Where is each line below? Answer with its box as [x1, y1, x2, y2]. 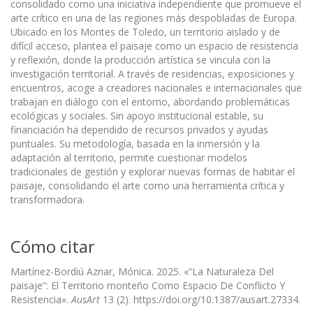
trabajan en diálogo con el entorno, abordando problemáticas [10, 94, 290, 108]
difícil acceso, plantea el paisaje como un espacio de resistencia [10, 38, 298, 52]
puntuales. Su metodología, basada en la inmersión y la [10, 136, 260, 150]
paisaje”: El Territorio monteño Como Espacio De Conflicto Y [10, 278, 285, 292]
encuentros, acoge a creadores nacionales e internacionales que [10, 80, 302, 94]
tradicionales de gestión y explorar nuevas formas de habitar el [10, 164, 295, 178]
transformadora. [10, 192, 85, 206]
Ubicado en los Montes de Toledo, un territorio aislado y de [10, 24, 280, 38]
